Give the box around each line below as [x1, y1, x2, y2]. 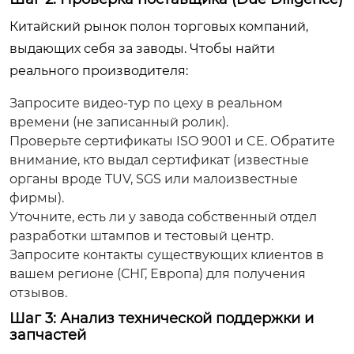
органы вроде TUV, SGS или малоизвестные [9, 171, 298, 186]
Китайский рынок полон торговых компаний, [9, 19, 308, 34]
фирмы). [9, 190, 64, 205]
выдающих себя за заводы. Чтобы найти [9, 41, 275, 56]
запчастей [9, 326, 86, 344]
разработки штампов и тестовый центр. [9, 228, 273, 243]
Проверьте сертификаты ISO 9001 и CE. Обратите [9, 134, 335, 149]
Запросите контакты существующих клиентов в [9, 247, 324, 262]
